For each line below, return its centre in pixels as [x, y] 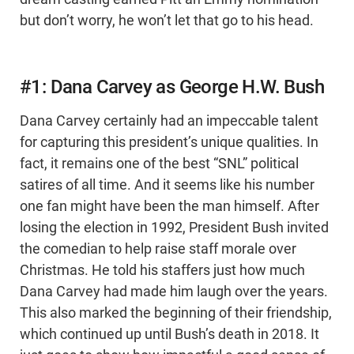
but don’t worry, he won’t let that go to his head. [167, 20]
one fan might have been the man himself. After [169, 206]
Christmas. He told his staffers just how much [162, 270]
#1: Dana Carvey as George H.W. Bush [172, 87]
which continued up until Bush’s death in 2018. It [169, 334]
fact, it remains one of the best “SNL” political [159, 163]
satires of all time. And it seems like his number [167, 185]
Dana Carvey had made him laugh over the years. [174, 291]
